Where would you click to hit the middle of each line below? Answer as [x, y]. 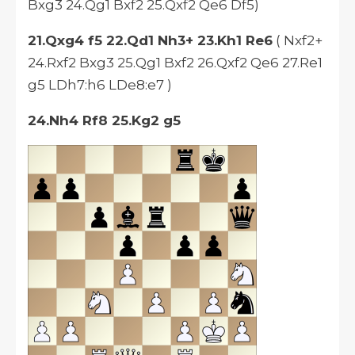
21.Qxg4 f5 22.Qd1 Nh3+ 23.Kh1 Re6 [150, 41]
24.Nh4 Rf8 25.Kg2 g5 [104, 121]
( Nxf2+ [298, 41]
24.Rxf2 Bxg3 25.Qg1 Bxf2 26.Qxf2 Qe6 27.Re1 [175, 63]
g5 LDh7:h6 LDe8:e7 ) [100, 85]
